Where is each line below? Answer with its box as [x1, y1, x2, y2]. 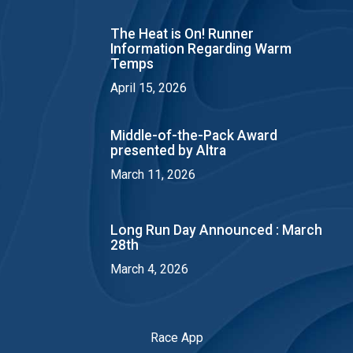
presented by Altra [110, 143, 226, 159]
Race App [150, 330, 203, 346]
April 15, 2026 [110, 80, 187, 95]
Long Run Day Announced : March [110, 222, 322, 239]
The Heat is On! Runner [110, 25, 254, 42]
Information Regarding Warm [110, 40, 292, 57]
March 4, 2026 [110, 262, 188, 277]
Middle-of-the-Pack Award [110, 128, 277, 144]
